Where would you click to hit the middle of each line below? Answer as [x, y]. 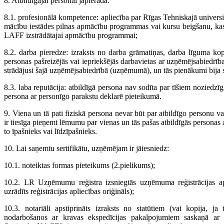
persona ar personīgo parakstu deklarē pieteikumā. [83, 96]
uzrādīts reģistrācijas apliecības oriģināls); [69, 191]
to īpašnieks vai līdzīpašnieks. [50, 131]
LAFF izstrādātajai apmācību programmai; [71, 35]
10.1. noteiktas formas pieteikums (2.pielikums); [79, 165]
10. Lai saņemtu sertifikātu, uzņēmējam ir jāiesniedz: [86, 148]
